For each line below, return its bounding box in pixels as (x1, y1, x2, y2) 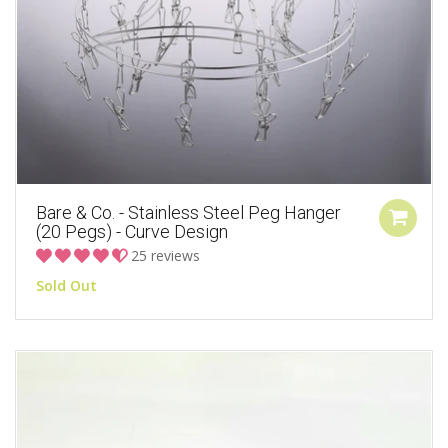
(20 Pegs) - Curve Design (36, 220, 228, 242)
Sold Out (36, 275, 97, 295)
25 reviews (131, 245, 200, 265)
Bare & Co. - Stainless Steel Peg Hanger (36, 201, 341, 223)
